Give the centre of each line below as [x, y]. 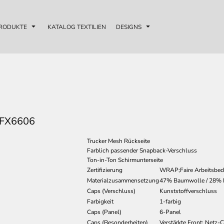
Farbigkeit [100, 201]
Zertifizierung [105, 170]
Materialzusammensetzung [123, 180]
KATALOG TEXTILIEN [77, 27]
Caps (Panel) [104, 212]
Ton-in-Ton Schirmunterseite [125, 160]
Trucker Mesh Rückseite [118, 141]
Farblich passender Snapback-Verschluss [142, 150]
